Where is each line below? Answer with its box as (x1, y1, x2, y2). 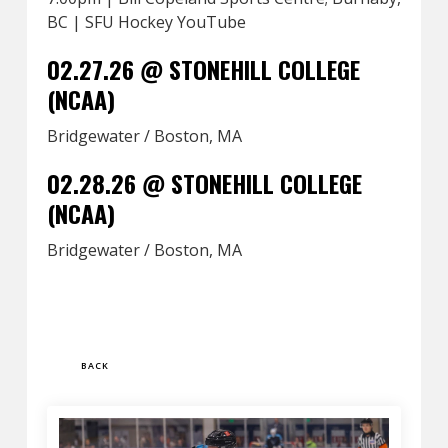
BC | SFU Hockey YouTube (46, 11, 246, 33)
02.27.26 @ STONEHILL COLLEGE (46, 51, 360, 87)
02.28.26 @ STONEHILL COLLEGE (46, 165, 362, 201)
